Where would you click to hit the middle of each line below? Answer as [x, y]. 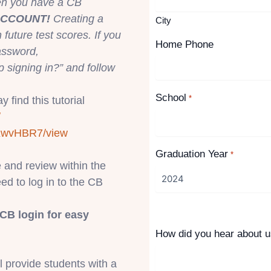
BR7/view [45, 133]
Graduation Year [192, 154]
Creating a [78, 18]
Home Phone [185, 45]
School [171, 98]
